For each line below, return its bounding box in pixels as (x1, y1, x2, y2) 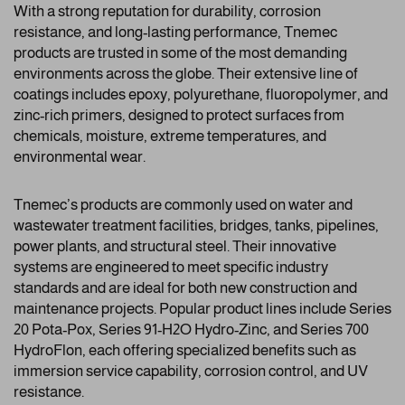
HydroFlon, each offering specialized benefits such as (14, 342, 356, 359)
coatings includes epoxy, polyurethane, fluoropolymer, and (14, 86, 388, 103)
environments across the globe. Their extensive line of (14, 65, 358, 82)
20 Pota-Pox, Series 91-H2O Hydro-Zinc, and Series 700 (14, 321, 369, 338)
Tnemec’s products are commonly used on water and (14, 196, 353, 213)
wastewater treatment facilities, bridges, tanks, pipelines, (14, 217, 379, 234)
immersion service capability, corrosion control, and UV (14, 363, 368, 380)
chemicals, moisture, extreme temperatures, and (14, 127, 326, 145)
